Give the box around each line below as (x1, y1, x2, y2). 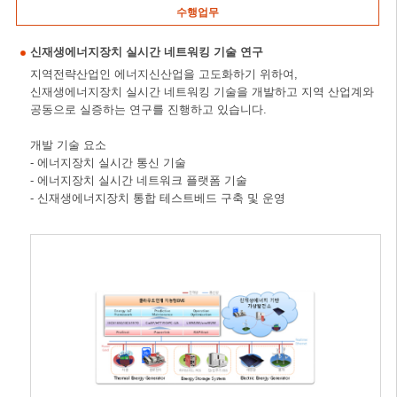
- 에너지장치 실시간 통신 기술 (29, 156, 186, 169)
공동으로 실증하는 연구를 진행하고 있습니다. (29, 103, 267, 116)
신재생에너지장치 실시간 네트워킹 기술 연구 (29, 45, 263, 58)
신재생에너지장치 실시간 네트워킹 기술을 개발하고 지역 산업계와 (29, 85, 374, 98)
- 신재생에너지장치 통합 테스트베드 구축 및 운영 (29, 191, 285, 205)
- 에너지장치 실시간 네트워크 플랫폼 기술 (29, 174, 247, 187)
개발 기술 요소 (29, 138, 106, 152)
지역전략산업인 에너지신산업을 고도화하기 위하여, (29, 67, 298, 81)
